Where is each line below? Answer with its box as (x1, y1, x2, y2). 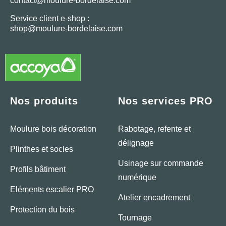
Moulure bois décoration (10, 125, 96, 134)
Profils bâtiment (10, 165, 66, 174)
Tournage (118, 213, 152, 222)
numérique (118, 173, 156, 182)
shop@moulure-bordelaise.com (10, 24, 123, 33)
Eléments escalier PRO (10, 185, 94, 194)
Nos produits (10, 95, 78, 107)
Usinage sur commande (118, 159, 203, 168)
